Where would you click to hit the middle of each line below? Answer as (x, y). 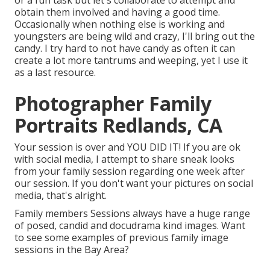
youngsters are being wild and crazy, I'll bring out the (135, 36)
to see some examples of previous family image (121, 238)
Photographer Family (113, 104)
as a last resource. (55, 73)
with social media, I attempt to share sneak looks (124, 159)
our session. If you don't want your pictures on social (134, 184)
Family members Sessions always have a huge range (132, 214)
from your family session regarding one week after (130, 171)
